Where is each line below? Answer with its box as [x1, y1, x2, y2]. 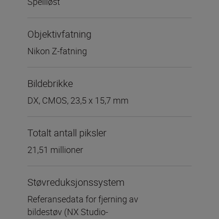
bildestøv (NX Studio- [27, 206, 108, 218]
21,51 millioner [27, 144, 83, 156]
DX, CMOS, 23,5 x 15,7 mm [27, 94, 129, 107]
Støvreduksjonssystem [27, 175, 125, 189]
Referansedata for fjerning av [27, 193, 138, 205]
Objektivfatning [27, 27, 91, 41]
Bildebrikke [27, 77, 73, 90]
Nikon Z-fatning [27, 45, 87, 57]
